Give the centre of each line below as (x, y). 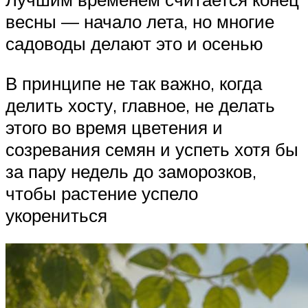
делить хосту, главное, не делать (140, 105)
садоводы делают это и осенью (134, 44)
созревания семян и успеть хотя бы (152, 149)
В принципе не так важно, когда (134, 83)
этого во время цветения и (114, 127)
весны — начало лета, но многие (140, 22)
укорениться (56, 215)
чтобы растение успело (102, 193)
